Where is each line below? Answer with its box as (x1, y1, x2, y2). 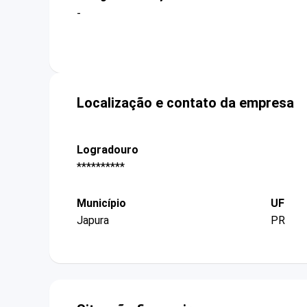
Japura (77, 214, 109, 228)
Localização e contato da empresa (77, 94, 294, 111)
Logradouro (77, 143, 138, 156)
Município (77, 197, 126, 210)
